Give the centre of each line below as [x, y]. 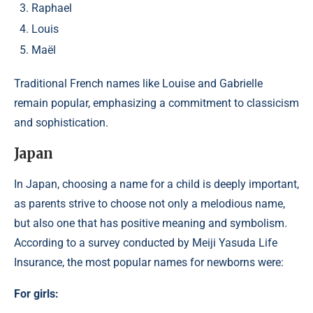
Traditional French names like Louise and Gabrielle [138, 84]
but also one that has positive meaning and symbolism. [151, 224]
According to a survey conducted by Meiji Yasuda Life [146, 243]
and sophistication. [61, 123]
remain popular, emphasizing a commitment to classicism [156, 103]
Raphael [52, 8]
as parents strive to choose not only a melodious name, [150, 204]
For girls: [36, 294]
